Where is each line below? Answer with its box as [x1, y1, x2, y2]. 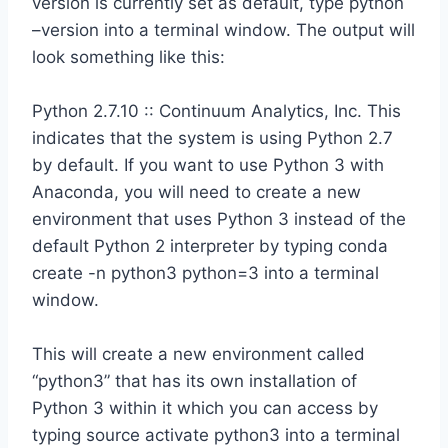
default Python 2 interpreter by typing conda [32, 236, 388, 257]
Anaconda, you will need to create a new [32, 182, 361, 203]
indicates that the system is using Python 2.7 [32, 128, 393, 149]
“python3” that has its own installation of [32, 371, 357, 392]
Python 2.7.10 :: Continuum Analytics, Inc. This [32, 101, 401, 122]
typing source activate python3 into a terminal [32, 425, 400, 446]
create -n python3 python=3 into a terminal [32, 263, 379, 284]
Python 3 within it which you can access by [32, 398, 378, 419]
